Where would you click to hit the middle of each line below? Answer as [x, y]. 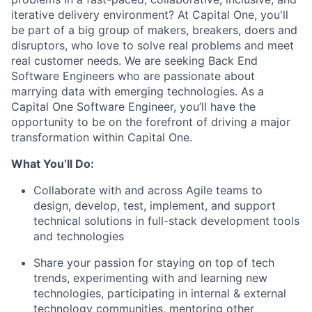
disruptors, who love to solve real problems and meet [153, 45]
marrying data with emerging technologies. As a [138, 91]
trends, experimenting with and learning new [150, 278]
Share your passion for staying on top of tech [154, 263]
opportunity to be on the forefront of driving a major [151, 122]
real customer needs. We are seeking [110, 61]
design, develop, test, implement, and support [155, 205]
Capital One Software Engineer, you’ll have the [133, 107]
